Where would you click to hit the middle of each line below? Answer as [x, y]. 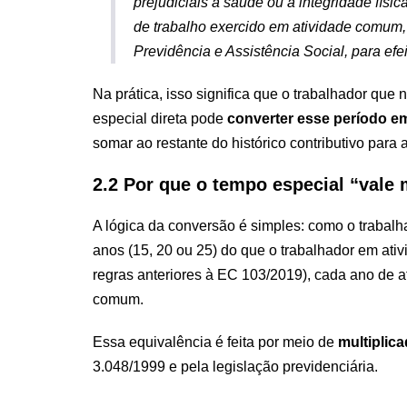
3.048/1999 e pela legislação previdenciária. [235, 366]
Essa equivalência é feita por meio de [215, 342]
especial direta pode [160, 118]
